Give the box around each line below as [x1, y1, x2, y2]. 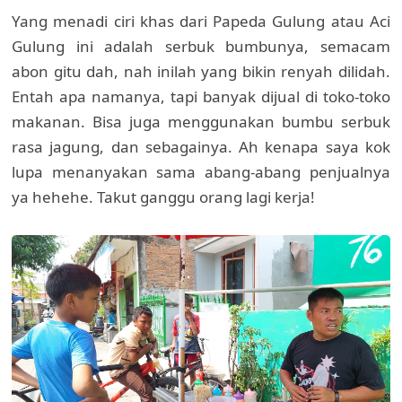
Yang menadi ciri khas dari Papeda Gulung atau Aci [12, 10, 390, 31]
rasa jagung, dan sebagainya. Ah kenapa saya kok [12, 135, 390, 157]
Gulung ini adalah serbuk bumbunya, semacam [12, 35, 390, 57]
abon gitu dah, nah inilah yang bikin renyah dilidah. [12, 60, 390, 82]
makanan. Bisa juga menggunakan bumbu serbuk [12, 110, 390, 132]
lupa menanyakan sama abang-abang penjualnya [12, 161, 390, 182]
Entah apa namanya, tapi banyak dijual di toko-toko [12, 85, 390, 107]
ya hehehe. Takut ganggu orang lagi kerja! [12, 186, 316, 207]
